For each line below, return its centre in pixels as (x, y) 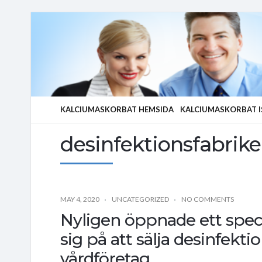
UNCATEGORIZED (140, 199)
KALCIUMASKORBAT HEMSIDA (117, 109)
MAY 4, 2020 (80, 199)
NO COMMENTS (208, 199)
